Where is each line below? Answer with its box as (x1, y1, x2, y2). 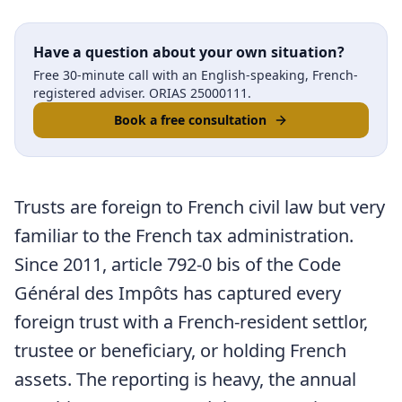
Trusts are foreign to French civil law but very (14, 195, 385, 219)
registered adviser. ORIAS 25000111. (33, 84, 251, 101)
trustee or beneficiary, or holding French (14, 338, 346, 363)
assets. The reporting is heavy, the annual (14, 367, 356, 391)
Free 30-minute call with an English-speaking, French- (33, 66, 358, 83)
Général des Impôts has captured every (14, 281, 341, 305)
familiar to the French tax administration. (14, 223, 354, 248)
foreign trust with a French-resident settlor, (14, 310, 368, 334)
